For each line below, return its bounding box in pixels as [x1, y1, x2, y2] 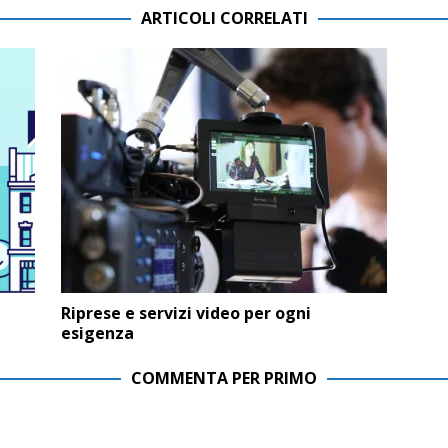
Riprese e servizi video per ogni [60, 301, 311, 324]
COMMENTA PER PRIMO [131, 366, 317, 389]
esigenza [60, 321, 134, 344]
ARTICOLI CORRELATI [140, 6, 308, 29]
